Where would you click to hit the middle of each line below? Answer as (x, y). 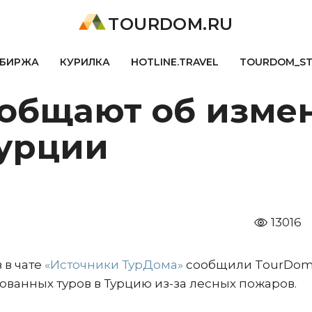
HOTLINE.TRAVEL (174, 62)
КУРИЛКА (85, 62)
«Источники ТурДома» (114, 265)
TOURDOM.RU (171, 24)
